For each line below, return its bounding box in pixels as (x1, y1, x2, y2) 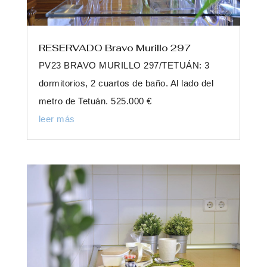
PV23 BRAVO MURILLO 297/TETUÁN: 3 (38, 60, 210, 70)
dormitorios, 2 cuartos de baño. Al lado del (38, 77, 214, 88)
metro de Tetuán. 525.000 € (38, 95, 152, 106)
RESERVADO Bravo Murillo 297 (38, 41, 191, 54)
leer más (38, 113, 75, 124)
